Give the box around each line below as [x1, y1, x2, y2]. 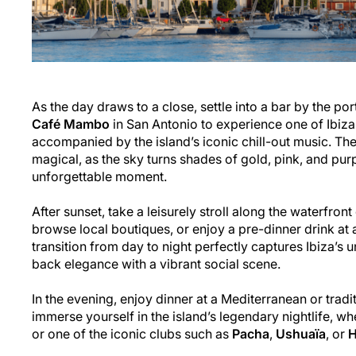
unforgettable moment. [32, 168, 167, 184]
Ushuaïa [276, 325, 326, 342]
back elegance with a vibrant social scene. [32, 255, 281, 272]
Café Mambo [32, 115, 110, 132]
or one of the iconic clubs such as [32, 325, 232, 342]
